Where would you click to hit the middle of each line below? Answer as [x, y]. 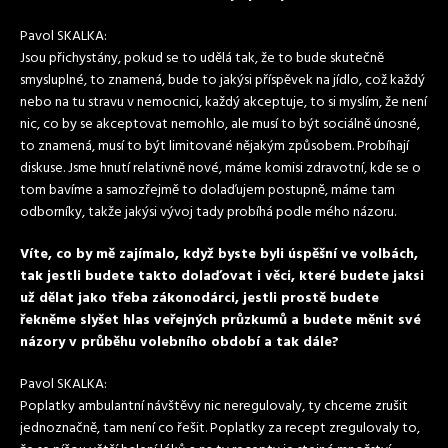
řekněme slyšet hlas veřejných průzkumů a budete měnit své [220, 320]
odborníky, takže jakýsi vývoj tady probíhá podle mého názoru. [208, 212]
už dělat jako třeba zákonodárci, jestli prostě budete [199, 298]
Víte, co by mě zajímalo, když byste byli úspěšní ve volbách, [219, 254]
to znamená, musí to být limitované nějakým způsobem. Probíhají [214, 146]
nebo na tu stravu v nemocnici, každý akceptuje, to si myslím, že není [223, 102]
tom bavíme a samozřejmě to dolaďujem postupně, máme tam [207, 190]
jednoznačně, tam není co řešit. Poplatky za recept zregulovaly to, [220, 428]
